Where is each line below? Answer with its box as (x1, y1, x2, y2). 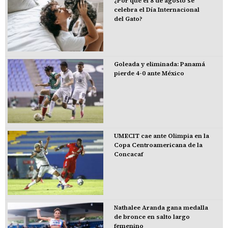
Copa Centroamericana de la (113, 140, 203, 149)
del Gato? (113, 14, 142, 23)
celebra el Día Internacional (113, 5, 199, 14)
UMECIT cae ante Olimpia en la (113, 131, 209, 140)
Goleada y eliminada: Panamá (113, 60, 205, 69)
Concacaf (113, 150, 143, 158)
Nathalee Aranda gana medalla (113, 203, 208, 212)
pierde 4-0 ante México (113, 69, 184, 78)
